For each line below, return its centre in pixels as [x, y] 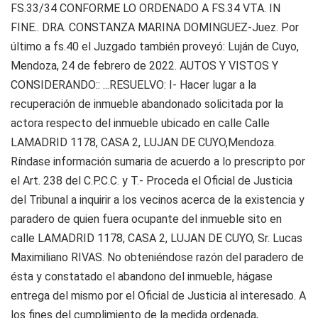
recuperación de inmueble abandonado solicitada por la [147, 104]
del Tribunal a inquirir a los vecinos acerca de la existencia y [158, 200]
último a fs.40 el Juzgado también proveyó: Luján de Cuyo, [155, 46]
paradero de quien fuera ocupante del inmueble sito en [146, 219]
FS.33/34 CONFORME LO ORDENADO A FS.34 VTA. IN [146, 8]
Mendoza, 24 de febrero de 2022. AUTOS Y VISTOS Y [144, 66]
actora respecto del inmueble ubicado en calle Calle [140, 123]
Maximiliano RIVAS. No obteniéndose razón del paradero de [157, 257]
